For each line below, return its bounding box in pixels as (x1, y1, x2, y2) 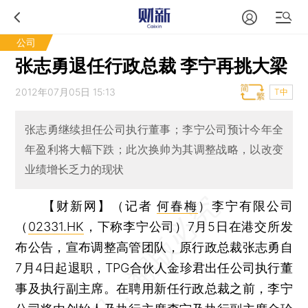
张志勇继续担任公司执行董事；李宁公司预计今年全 (24, 122, 284, 137)
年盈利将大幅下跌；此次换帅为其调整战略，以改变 (24, 142, 284, 157)
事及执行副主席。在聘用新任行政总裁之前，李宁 (15, 280, 293, 296)
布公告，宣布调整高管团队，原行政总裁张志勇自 (15, 239, 293, 254)
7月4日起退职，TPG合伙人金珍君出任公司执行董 (15, 260, 293, 275)
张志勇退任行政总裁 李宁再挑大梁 (15, 55, 288, 76)
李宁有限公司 (212, 198, 293, 213)
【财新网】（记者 (43, 198, 157, 213)
